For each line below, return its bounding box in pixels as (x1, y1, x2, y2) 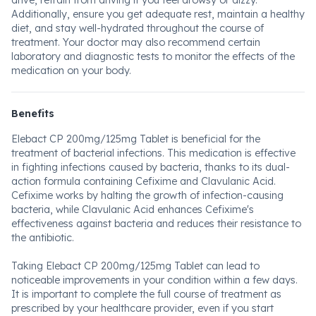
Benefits (11, 107, 54, 120)
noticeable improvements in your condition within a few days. (11, 274, 298, 286)
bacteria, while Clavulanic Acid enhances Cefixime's (11, 203, 254, 216)
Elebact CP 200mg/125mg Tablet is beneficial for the (11, 133, 260, 145)
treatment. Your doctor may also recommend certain (11, 36, 260, 49)
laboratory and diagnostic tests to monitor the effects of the (11, 50, 295, 63)
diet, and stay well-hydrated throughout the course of (11, 22, 264, 35)
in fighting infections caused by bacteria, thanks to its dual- (11, 161, 290, 174)
